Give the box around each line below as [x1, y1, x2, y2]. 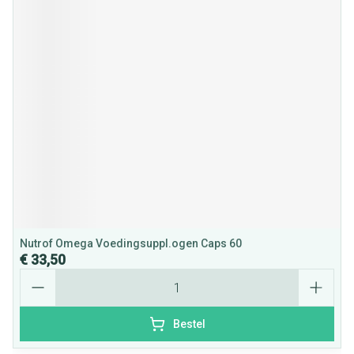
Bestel [172, 318, 205, 330]
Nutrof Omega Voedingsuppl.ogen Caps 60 [20, 237, 242, 250]
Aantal [19, 268, 55, 283]
